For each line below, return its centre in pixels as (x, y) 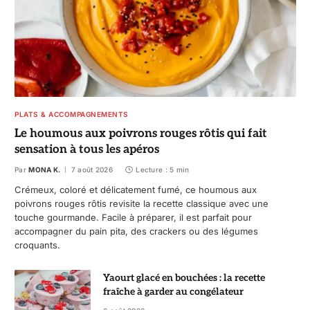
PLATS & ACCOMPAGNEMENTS (72, 115)
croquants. (37, 245)
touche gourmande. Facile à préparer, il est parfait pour (133, 218)
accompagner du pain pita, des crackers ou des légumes (136, 231)
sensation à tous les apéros (87, 150)
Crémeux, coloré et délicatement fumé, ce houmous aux (136, 190)
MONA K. (45, 170)
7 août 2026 (92, 170)
